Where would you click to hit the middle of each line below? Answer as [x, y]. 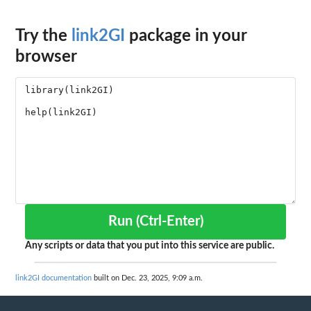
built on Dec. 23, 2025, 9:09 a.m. [147, 278]
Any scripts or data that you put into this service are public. [150, 246]
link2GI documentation [53, 278]
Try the [43, 36]
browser [46, 57]
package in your [186, 36]
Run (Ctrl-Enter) [169, 222]
